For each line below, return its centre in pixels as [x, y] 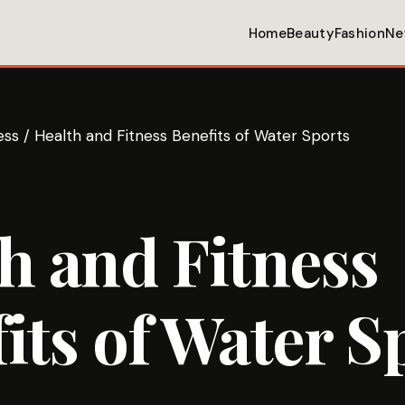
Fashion [359, 33]
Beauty [311, 33]
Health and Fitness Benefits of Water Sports [192, 136]
